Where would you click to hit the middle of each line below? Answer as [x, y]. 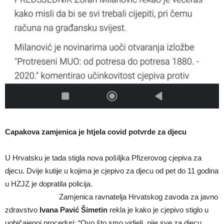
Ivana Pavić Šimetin [73, 210]
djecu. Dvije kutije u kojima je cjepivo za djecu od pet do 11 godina [112, 171]
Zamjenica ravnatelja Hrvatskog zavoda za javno [111, 197]
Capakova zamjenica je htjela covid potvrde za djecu [96, 132]
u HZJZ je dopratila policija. [77, 184]
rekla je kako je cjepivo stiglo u [158, 210]
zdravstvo [22, 210]
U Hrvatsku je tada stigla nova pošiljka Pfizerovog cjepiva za [103, 158]
